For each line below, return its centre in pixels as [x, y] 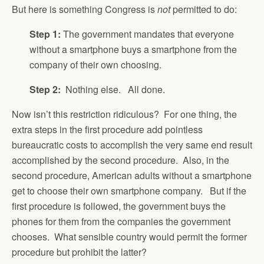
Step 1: [45, 34]
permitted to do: [204, 9]
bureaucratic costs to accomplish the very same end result [132, 145]
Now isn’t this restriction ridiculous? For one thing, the [124, 114]
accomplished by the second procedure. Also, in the [121, 160]
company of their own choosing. [95, 65]
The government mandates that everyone [147, 34]
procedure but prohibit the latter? [79, 252]
